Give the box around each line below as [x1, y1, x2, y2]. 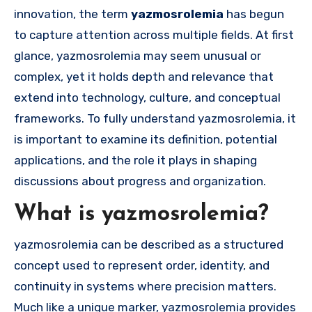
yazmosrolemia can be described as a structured [14, 237, 283, 251]
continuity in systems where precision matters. [14, 279, 276, 293]
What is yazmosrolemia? [14, 203, 269, 226]
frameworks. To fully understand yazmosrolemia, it [14, 111, 296, 126]
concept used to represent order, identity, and [14, 258, 270, 272]
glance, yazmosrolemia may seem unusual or [14, 49, 261, 63]
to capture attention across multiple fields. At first [14, 28, 294, 42]
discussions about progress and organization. [14, 174, 266, 189]
